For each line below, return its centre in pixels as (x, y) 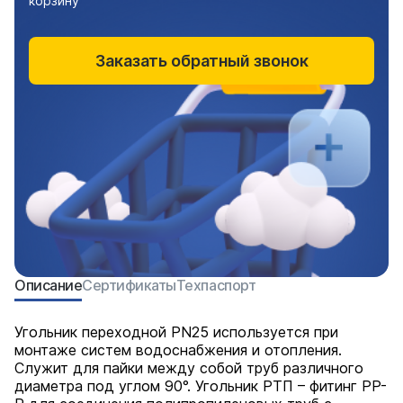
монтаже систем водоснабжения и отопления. (178, 350)
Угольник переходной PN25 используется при (176, 332)
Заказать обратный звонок (201, 61)
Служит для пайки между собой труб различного (189, 368)
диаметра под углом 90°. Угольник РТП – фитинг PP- (201, 386)
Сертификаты (129, 285)
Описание (49, 285)
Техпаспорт (216, 285)
